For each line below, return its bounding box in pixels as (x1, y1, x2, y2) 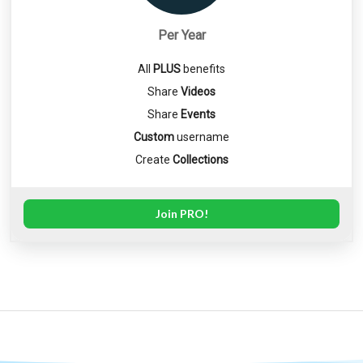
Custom (134, 130, 174, 143)
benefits (181, 62, 225, 75)
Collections (172, 152, 228, 166)
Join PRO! (155, 206, 208, 220)
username (174, 130, 229, 143)
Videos (181, 84, 216, 98)
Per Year (157, 27, 206, 43)
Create (135, 152, 173, 166)
